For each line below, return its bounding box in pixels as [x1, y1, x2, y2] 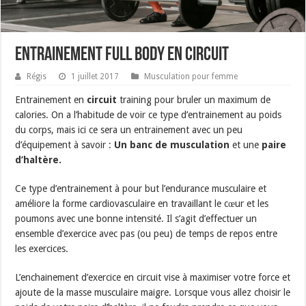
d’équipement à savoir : [15, 139, 115, 150]
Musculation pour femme [144, 71, 238, 81]
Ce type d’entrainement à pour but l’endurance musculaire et [15, 182, 267, 194]
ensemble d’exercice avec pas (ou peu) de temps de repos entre [15, 227, 278, 239]
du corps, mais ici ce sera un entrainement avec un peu [15, 124, 243, 135]
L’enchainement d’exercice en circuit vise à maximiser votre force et [15, 271, 291, 283]
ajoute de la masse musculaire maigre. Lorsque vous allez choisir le [15, 286, 291, 298]
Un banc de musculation [114, 139, 230, 150]
